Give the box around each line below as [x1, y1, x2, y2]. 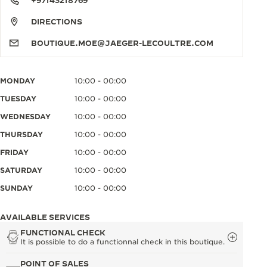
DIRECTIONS [31, 17, 82, 26]
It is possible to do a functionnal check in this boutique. [20, 237, 225, 246]
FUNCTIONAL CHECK [20, 228, 105, 237]
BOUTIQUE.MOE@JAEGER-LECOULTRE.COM [31, 39, 213, 47]
